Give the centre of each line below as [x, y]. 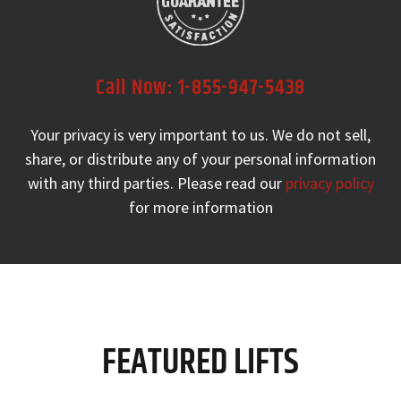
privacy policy [329, 183]
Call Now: [137, 88]
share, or [56, 159]
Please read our [231, 183]
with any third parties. [102, 183]
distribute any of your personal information [231, 159]
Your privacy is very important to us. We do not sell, [200, 135]
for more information [200, 208]
